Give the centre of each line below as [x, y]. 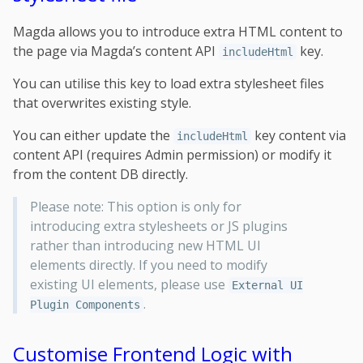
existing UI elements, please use [129, 285]
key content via [299, 136]
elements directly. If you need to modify [148, 265]
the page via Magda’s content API [116, 51]
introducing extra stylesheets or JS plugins [158, 226]
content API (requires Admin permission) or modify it [172, 155]
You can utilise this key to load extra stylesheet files [169, 84]
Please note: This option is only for [135, 207]
